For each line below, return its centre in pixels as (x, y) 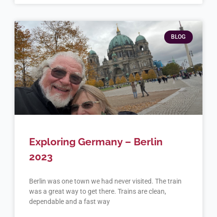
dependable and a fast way (70, 201)
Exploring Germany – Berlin (96, 141)
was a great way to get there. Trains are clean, (98, 191)
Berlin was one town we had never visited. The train (106, 181)
